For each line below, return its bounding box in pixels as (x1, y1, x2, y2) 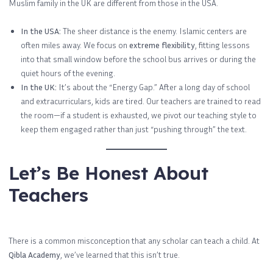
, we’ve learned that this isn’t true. (60, 249, 180, 260)
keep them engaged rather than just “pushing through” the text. (21, 123, 247, 134)
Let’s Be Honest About (9, 161, 208, 185)
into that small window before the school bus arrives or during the (21, 53, 256, 64)
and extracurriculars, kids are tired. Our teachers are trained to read (21, 95, 261, 106)
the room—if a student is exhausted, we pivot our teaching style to (21, 109, 257, 120)
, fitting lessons (195, 39, 250, 50)
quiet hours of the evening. (21, 67, 115, 78)
